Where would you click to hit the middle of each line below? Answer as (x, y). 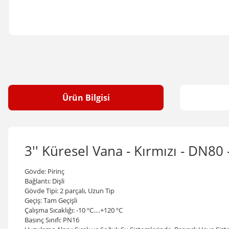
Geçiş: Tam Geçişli (51, 200)
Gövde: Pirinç (44, 171)
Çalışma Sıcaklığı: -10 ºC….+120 (70, 210)
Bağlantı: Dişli (44, 181)
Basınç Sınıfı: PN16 (52, 220)
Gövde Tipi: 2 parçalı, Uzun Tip (70, 191)
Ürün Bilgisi (86, 98)
